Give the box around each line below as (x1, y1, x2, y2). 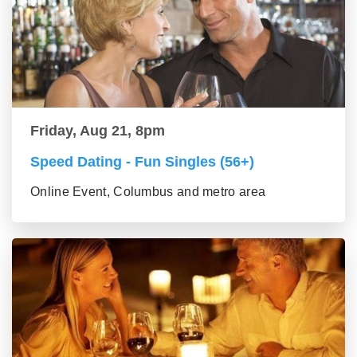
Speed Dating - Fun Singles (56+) (30, 153, 254, 170)
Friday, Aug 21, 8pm (30, 122, 165, 139)
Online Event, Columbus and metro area (30, 184, 266, 198)
